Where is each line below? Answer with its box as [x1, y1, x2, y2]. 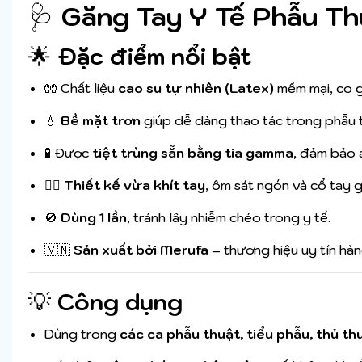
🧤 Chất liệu [44, 80, 118, 97]
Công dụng [57, 287, 183, 318]
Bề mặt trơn [61, 112, 141, 129]
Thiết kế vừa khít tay [64, 177, 205, 194]
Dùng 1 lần [61, 209, 127, 226]
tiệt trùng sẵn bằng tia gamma [92, 145, 293, 162]
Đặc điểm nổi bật [57, 41, 251, 72]
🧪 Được [44, 145, 92, 162]
